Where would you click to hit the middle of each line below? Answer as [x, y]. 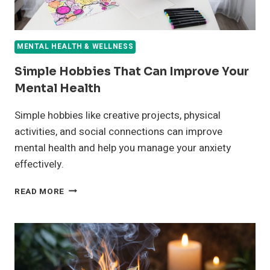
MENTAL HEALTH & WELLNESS [75, 46]
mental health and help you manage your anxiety [123, 148]
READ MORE [40, 191]
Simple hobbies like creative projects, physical [118, 115]
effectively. [39, 164]
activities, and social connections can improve [118, 131]
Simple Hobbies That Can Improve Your [132, 71]
